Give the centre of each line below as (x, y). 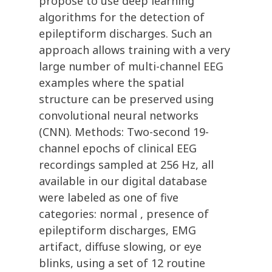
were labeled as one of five (109, 198)
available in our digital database (123, 181)
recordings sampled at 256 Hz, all (126, 165)
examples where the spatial (111, 83)
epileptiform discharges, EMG (117, 230)
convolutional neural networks (119, 116)
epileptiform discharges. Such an (125, 34)
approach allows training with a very (134, 50)
